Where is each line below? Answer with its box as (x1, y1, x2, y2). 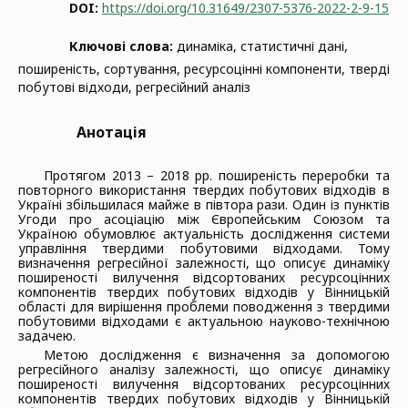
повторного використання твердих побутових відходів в (18, 181, 390, 199)
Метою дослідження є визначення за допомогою (44, 346, 390, 363)
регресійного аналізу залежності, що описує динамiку (18, 361, 390, 378)
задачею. (18, 327, 76, 344)
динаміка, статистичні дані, (177, 37, 348, 55)
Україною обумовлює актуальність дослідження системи (18, 225, 390, 242)
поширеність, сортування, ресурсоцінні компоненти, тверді (18, 60, 390, 77)
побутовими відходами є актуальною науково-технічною (18, 312, 390, 330)
